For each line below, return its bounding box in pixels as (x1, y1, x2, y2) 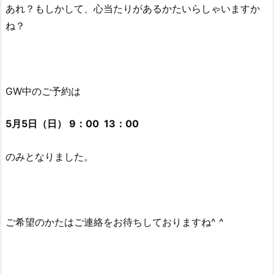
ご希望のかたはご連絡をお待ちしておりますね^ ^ (6, 216, 224, 229)
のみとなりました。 (6, 150, 94, 163)
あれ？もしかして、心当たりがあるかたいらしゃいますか (6, 2, 260, 15)
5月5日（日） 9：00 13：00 (6, 117, 139, 130)
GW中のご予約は (6, 84, 81, 97)
